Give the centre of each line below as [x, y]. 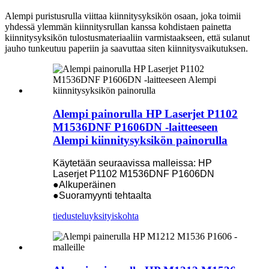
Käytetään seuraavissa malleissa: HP [132, 163]
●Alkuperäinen [84, 185]
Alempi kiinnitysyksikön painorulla [140, 140]
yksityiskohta [114, 216]
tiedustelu [71, 216]
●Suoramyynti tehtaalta [102, 196]
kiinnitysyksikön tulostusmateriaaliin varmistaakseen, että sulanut [127, 37]
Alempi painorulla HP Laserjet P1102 [145, 113]
